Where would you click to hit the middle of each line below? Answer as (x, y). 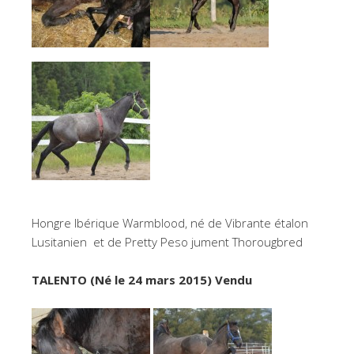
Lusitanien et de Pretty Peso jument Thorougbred (167, 241)
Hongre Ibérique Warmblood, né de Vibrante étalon (170, 222)
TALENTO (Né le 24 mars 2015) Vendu (142, 279)
